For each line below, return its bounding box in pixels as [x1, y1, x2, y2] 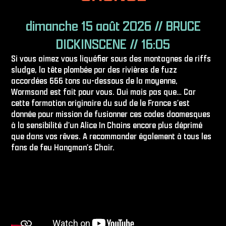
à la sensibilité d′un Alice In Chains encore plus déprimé [11, 119, 203, 131]
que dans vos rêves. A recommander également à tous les [11, 130, 212, 142]
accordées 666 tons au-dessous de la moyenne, [11, 75, 178, 86]
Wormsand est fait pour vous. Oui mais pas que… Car [11, 86, 196, 97]
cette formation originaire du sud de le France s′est [11, 97, 190, 108]
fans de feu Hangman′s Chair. [11, 141, 115, 153]
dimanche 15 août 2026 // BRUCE [25, 16, 201, 35]
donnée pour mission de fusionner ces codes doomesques [11, 108, 211, 120]
